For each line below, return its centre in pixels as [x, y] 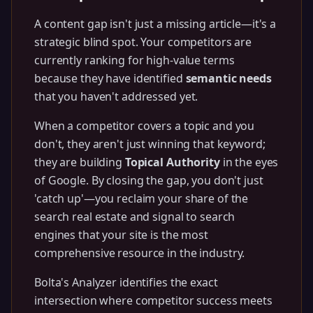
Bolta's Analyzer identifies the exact [126, 282]
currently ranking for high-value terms [134, 60]
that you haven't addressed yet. [116, 96]
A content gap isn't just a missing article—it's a [155, 24]
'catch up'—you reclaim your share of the [141, 198]
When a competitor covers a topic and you [145, 126]
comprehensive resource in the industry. [140, 253]
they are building [80, 162]
